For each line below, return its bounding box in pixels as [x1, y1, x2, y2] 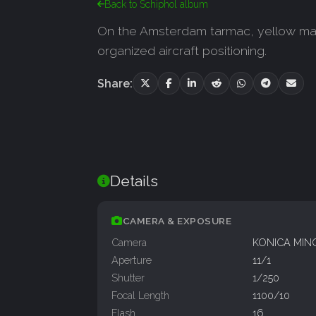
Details [110, 172, 158, 190]
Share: [97, 76, 133, 90]
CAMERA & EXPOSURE [122, 215, 231, 227]
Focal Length [111, 289, 169, 302]
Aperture [111, 254, 152, 267]
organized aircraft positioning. [97, 43, 267, 59]
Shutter [111, 272, 145, 284]
